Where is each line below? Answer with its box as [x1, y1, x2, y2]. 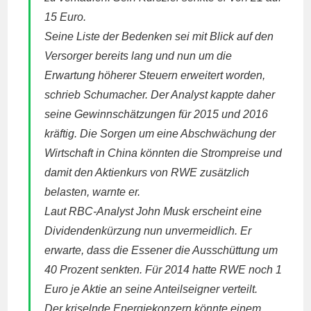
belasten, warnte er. [44, 186, 141, 198]
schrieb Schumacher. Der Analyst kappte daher [44, 89, 276, 101]
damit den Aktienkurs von [44, 167, 171, 178]
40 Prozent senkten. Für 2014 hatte [44, 264, 220, 276]
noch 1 [246, 264, 283, 276]
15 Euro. [44, 11, 87, 23]
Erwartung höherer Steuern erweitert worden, [44, 69, 266, 81]
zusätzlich [197, 167, 250, 178]
